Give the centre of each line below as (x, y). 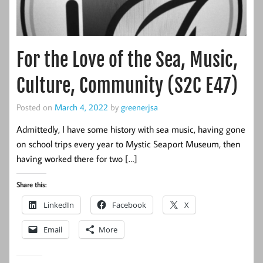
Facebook (129, 205)
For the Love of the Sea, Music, (127, 60)
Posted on (36, 107)
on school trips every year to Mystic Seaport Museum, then (129, 144)
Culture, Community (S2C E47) (127, 85)
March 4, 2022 (81, 107)
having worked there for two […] (77, 159)
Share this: (31, 185)
